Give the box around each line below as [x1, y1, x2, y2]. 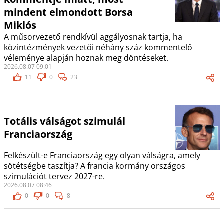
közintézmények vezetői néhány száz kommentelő [3, 42, 192, 53]
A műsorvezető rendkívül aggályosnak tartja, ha [3, 31, 182, 43]
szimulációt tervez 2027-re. [3, 171, 105, 182]
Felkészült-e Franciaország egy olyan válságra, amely [3, 150, 200, 161]
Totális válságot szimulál [3, 114, 125, 128]
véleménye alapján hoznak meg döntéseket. [3, 52, 168, 64]
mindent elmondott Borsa [3, 5, 133, 19]
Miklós [3, 18, 36, 32]
